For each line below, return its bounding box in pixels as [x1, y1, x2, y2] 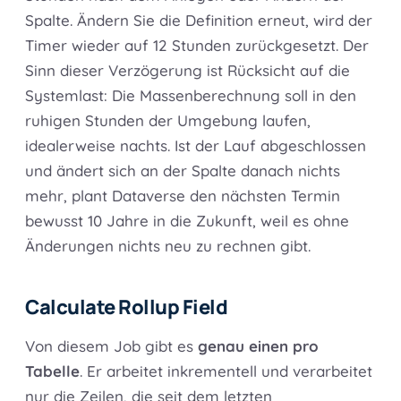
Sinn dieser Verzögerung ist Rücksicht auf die [25, 61, 350, 81]
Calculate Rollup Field [25, 294, 227, 321]
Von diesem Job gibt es [25, 337, 198, 356]
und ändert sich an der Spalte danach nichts [25, 161, 340, 181]
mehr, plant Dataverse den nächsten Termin [25, 186, 340, 206]
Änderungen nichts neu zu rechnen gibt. [25, 236, 311, 256]
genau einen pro [198, 337, 319, 356]
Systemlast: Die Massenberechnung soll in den [25, 86, 356, 106]
